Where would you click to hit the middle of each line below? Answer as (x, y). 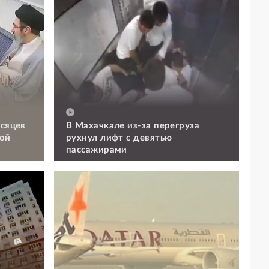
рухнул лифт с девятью (119, 138)
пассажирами (97, 150)
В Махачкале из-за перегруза (133, 125)
